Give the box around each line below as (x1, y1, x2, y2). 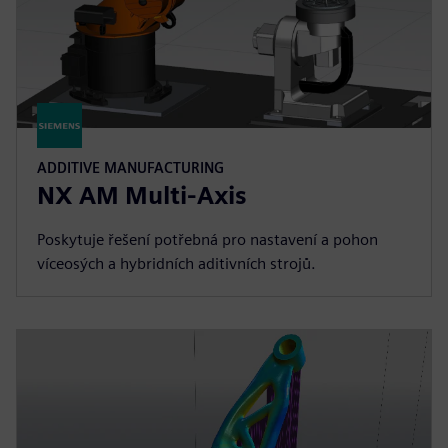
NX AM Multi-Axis (37, 181, 247, 210)
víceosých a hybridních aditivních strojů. (37, 254, 316, 273)
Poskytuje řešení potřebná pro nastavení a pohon (37, 230, 378, 249)
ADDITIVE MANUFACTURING (37, 159, 224, 176)
